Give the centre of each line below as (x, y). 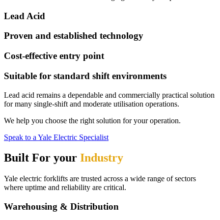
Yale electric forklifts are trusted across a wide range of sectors (100, 179)
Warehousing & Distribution (61, 207)
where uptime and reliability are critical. (65, 188)
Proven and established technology (74, 36)
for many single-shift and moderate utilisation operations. (92, 104)
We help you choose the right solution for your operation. (92, 120)
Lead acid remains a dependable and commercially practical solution (109, 95)
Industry (102, 158)
